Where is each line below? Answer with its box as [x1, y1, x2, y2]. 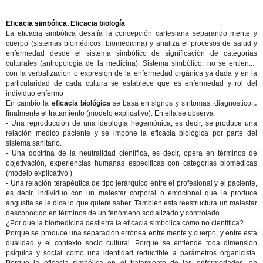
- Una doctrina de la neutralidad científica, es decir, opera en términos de [6, 149, 257, 157]
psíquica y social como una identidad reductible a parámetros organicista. [6, 249, 257, 257]
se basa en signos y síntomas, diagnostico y [110, 99, 258, 107]
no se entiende [207, 59, 258, 68]
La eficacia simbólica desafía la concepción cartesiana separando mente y [6, 29, 257, 38]
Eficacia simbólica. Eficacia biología [6, 19, 125, 28]
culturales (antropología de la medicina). [6, 59, 143, 68]
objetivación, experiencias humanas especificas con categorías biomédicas [6, 159, 257, 167]
